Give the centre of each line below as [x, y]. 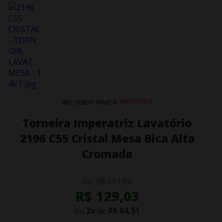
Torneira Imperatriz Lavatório [107, 123]
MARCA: [108, 102]
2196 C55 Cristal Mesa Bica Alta [107, 138]
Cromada [107, 154]
